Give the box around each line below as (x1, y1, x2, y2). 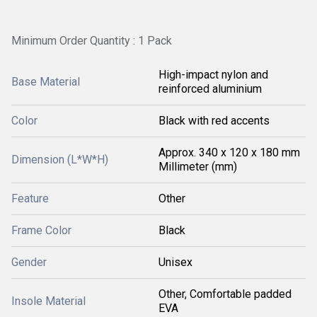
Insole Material (11, 294, 86, 308)
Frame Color (11, 224, 71, 237)
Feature (11, 192, 49, 205)
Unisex (158, 255, 192, 269)
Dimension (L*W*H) (11, 153, 108, 166)
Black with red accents (158, 114, 270, 127)
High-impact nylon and (158, 68, 268, 81)
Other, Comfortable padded (158, 287, 292, 301)
